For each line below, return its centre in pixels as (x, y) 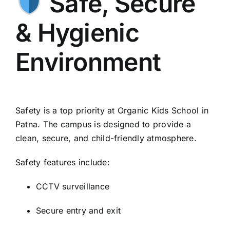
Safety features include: (63, 162)
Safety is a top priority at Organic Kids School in (112, 111)
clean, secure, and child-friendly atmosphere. (106, 138)
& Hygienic (77, 33)
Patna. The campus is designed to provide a (103, 124)
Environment (88, 62)
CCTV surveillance (73, 187)
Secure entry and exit (79, 211)
